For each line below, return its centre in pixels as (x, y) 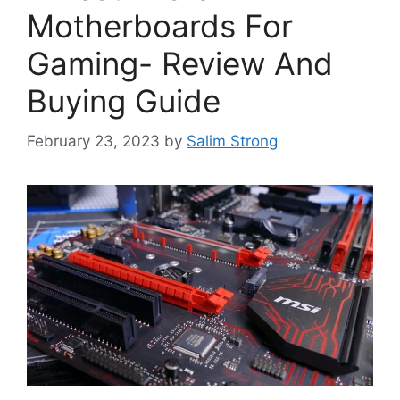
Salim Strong (232, 141)
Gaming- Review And (180, 64)
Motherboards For (160, 26)
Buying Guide (124, 101)
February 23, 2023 (93, 141)
